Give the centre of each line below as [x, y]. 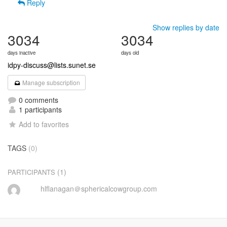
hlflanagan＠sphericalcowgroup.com [99, 188]
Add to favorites [44, 124]
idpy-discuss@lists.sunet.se [52, 65]
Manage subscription [51, 82]
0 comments [37, 100]
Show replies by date [186, 27]
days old [130, 53]
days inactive [22, 53]
